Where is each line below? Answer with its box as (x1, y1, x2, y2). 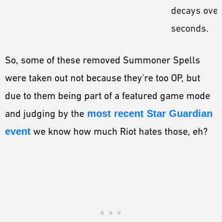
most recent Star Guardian (84, 108, 213, 119)
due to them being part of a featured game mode (5, 90, 210, 101)
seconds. (171, 22, 209, 34)
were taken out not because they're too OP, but (5, 72, 200, 83)
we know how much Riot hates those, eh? (31, 125, 210, 137)
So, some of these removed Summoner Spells (5, 54, 200, 65)
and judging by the (5, 108, 84, 119)
